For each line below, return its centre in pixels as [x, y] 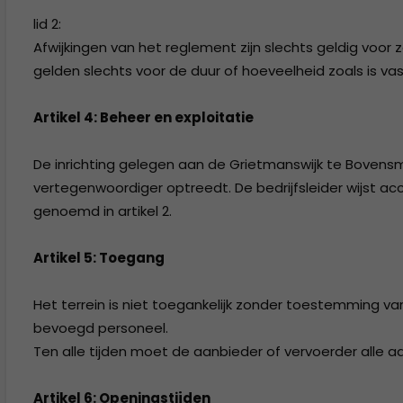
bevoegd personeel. [101, 328]
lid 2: [47, 24]
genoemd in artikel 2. [103, 211]
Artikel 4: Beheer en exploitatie [143, 117]
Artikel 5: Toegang [99, 258]
